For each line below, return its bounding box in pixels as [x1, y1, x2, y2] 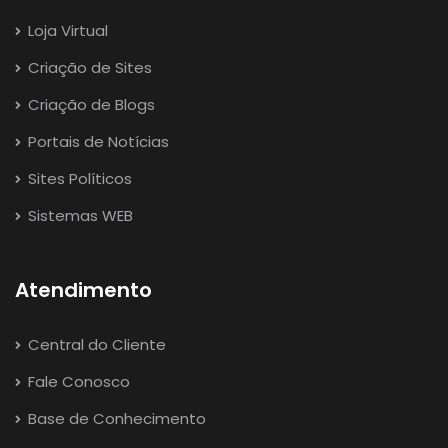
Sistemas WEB [24, 205, 133, 227]
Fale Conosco [24, 371, 130, 393]
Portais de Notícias [24, 131, 169, 153]
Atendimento [15, 276, 152, 305]
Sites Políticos [24, 168, 132, 190]
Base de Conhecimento [24, 408, 206, 430]
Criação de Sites [24, 57, 152, 79]
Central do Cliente [24, 334, 166, 356]
